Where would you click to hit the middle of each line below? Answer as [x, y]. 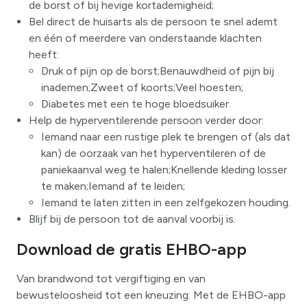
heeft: [44, 55]
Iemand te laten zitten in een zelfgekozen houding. [166, 203]
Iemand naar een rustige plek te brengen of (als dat [166, 137]
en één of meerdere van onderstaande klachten [145, 38]
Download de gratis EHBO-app [132, 249]
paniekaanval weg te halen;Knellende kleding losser [164, 170]
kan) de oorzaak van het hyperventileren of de [153, 153]
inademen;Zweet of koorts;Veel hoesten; [142, 88]
